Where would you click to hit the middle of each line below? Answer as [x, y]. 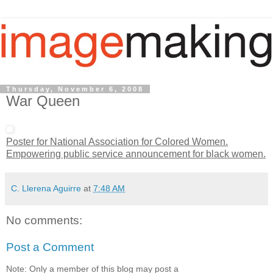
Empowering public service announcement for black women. [136, 154]
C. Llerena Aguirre [46, 189]
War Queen [43, 101]
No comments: [44, 221]
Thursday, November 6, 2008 [75, 89]
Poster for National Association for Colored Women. [117, 142]
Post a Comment [50, 247]
